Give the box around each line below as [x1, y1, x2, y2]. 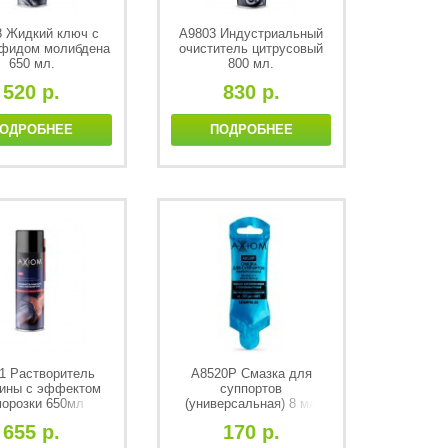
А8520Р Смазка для [190, 366, 312, 381]
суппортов [220, 381, 283, 396]
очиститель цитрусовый [179, 41, 324, 56]
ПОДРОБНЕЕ [209, 122, 293, 137]
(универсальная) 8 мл [185, 396, 318, 411]
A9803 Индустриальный [179, 26, 324, 41]
